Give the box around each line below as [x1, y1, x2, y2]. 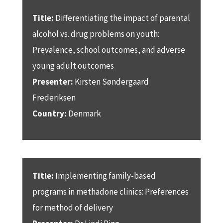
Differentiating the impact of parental [53, 12, 190, 23]
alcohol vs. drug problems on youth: [32, 28, 159, 39]
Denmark [68, 108, 101, 119]
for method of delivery [32, 202, 113, 213]
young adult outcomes [32, 60, 114, 71]
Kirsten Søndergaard [73, 76, 149, 87]
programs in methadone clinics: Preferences [32, 186, 189, 197]
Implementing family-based [53, 170, 156, 181]
